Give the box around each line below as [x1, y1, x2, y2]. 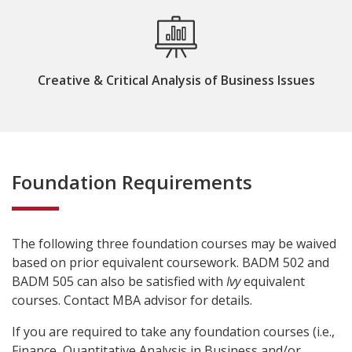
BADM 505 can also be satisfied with [12, 272, 226, 290]
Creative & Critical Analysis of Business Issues [37, 71, 315, 89]
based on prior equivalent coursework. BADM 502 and [12, 253, 329, 271]
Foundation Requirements [12, 168, 252, 195]
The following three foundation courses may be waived [12, 234, 336, 252]
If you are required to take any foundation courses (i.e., [12, 322, 335, 340]
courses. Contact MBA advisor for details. [12, 291, 252, 309]
